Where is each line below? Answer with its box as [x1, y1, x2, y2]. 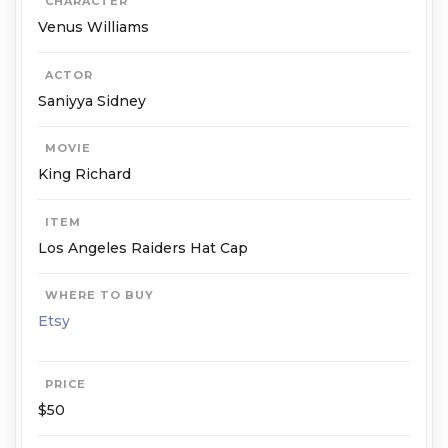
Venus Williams [38, 18, 149, 37]
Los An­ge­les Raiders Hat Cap [38, 238, 248, 257]
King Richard [38, 165, 131, 184]
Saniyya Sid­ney [38, 91, 146, 110]
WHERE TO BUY [44, 287, 154, 302]
